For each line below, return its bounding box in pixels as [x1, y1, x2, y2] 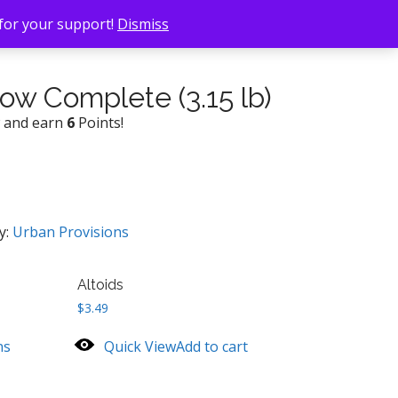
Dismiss [117, 14, 169, 34]
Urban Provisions [12, 222, 129, 242]
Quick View [104, 336, 177, 356]
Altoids [77, 276, 124, 293]
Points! [74, 113, 123, 132]
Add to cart [176, 336, 249, 356]
